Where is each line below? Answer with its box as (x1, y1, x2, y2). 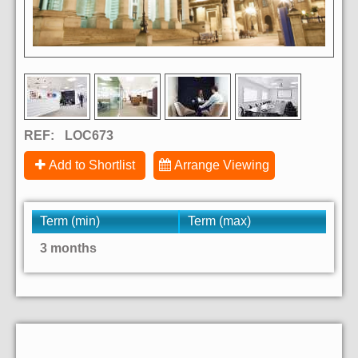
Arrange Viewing (174, 158, 269, 173)
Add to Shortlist (48, 158, 135, 173)
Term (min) (40, 214, 100, 229)
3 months (40, 241, 97, 256)
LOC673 (65, 129, 113, 143)
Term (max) (188, 214, 251, 229)
